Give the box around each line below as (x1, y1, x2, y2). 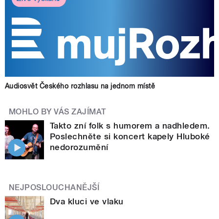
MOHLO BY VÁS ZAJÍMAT (9, 107, 107, 116)
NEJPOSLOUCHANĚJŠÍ (9, 182, 100, 192)
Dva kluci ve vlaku (50, 196, 124, 206)
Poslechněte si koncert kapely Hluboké (50, 131, 210, 141)
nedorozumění (50, 142, 109, 152)
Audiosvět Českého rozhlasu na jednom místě (5, 82, 155, 90)
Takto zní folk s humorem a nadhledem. (50, 120, 210, 131)
